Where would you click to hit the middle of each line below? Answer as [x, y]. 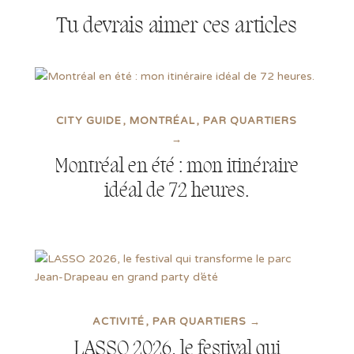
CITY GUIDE [89, 121]
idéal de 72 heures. [177, 190]
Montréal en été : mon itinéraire [177, 166]
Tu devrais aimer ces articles [177, 25]
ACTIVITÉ [119, 321]
